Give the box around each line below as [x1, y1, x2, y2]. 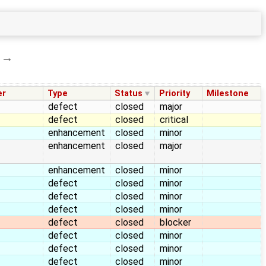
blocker [160, 216, 191, 228]
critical [160, 113, 188, 125]
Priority [159, 88, 191, 99]
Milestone [207, 88, 249, 99]
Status [115, 88, 143, 99]
